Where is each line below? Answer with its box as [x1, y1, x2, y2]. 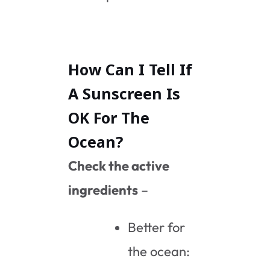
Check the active [68, 157, 170, 174]
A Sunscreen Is [68, 83, 181, 104]
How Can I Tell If [68, 58, 193, 80]
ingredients [68, 181, 139, 198]
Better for [128, 218, 186, 236]
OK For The [68, 107, 150, 128]
